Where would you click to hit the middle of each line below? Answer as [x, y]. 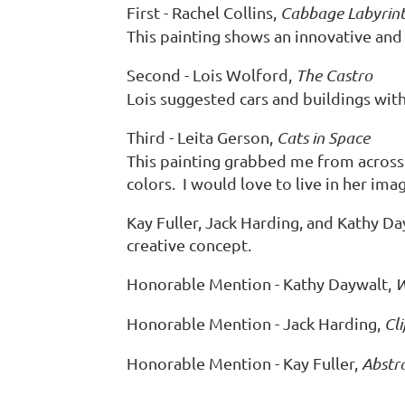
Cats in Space [323, 137]
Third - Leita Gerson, [202, 137]
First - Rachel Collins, [203, 12]
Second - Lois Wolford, [211, 75]
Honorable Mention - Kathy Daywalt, [261, 283]
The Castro [334, 75]
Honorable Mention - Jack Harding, [255, 323]
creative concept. [189, 245]
